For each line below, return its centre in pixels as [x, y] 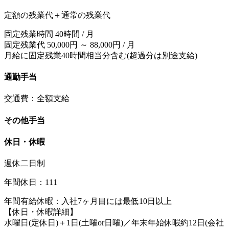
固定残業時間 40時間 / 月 [49, 34]
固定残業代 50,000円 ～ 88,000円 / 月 [70, 44]
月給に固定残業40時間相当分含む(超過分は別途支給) [101, 55]
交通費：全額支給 [37, 99]
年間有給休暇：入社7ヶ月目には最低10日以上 [88, 201]
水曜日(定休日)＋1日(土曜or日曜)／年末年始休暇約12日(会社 [114, 223]
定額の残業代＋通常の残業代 [57, 15]
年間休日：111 [31, 182]
